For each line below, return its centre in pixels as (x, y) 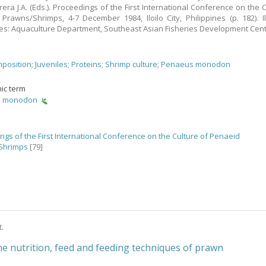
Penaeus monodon (196, 64)
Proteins (87, 64)
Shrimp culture (132, 64)
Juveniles (52, 64)
